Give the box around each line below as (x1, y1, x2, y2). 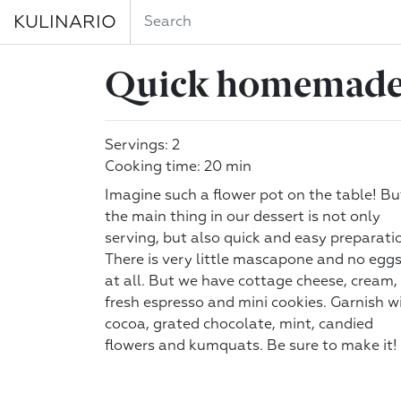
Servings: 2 (105, 139, 180, 153)
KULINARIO (13, 13, 116, 31)
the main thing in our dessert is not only (105, 210, 380, 225)
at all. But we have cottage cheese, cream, (105, 275, 397, 289)
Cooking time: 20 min (105, 160, 252, 175)
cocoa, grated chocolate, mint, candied (105, 318, 373, 332)
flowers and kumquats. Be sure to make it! (105, 339, 397, 354)
